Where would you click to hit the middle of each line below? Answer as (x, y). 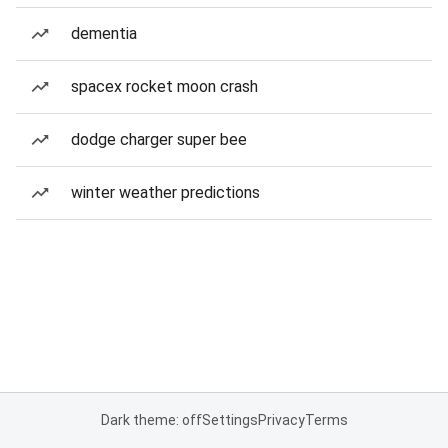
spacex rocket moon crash (164, 86)
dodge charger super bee (159, 139)
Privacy (281, 420)
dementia (104, 33)
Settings (229, 420)
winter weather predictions (165, 192)
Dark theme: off (151, 420)
